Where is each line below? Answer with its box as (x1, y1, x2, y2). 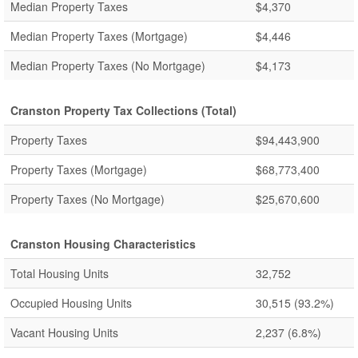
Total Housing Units (10, 265, 109, 281)
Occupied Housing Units (10, 295, 132, 311)
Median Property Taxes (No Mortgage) (10, 58, 205, 74)
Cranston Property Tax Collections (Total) (10, 102, 237, 118)
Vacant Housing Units (10, 324, 118, 340)
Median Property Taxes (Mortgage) (10, 28, 188, 44)
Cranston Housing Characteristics (10, 236, 196, 252)
